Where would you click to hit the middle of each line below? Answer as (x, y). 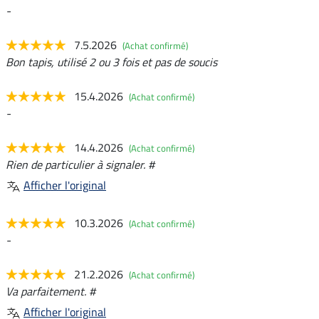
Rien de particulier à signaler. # (80, 165)
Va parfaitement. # (51, 292)
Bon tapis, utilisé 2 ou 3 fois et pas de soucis (111, 62)
